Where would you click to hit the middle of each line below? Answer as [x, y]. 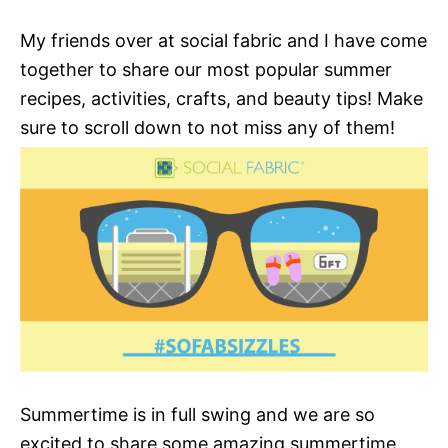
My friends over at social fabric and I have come [223, 40]
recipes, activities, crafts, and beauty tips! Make [221, 98]
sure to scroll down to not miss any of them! [207, 127]
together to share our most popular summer [206, 69]
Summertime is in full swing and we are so [197, 414]
